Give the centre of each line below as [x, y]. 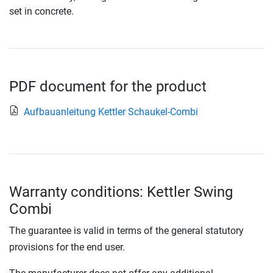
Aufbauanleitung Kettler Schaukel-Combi [111, 112]
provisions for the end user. [67, 247]
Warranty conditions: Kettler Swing [121, 192]
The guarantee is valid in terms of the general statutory [126, 231]
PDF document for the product [108, 87]
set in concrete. [41, 12]
